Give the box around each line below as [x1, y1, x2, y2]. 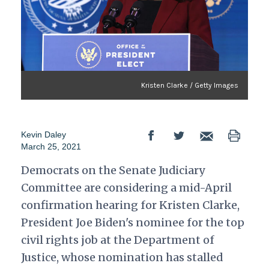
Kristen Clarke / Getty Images [141, 81, 239, 90]
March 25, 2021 [20, 142, 81, 152]
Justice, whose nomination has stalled [20, 250, 223, 265]
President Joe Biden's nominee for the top [20, 216, 244, 230]
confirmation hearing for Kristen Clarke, [20, 198, 240, 213]
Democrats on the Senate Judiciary [20, 163, 205, 178]
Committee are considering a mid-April [20, 181, 232, 195]
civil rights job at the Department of [20, 233, 214, 247]
